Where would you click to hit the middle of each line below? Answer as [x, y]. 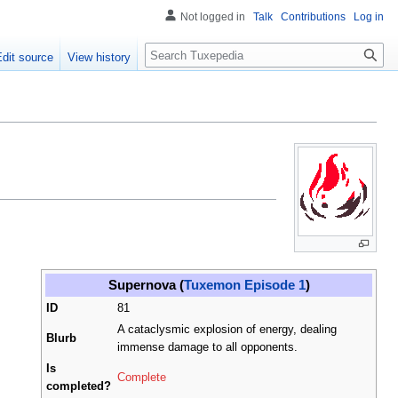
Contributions [313, 17]
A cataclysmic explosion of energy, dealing [227, 329]
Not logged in [213, 17]
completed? [79, 386]
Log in [369, 17]
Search [174, 52]
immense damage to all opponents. [207, 347]
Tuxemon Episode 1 [244, 284]
